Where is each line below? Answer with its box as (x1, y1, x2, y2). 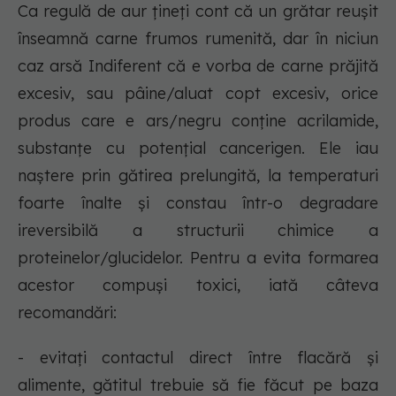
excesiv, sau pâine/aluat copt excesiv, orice (18, 83, 378, 104)
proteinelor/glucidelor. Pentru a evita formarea (18, 247, 378, 269)
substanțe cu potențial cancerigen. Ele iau (18, 138, 378, 159)
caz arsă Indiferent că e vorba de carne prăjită (18, 56, 378, 77)
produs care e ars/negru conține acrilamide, (18, 110, 378, 132)
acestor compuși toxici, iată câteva (18, 275, 378, 296)
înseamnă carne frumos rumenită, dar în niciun (18, 28, 378, 49)
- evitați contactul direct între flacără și (18, 347, 378, 369)
